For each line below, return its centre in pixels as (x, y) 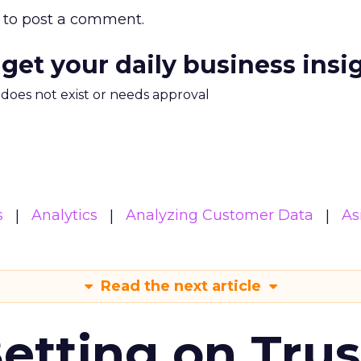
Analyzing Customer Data (220, 215)
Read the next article (180, 286)
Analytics (64, 215)
